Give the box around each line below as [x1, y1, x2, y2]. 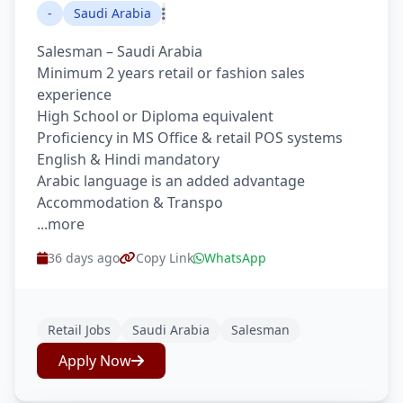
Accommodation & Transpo [37, 193, 223, 212]
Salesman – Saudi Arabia [37, 41, 202, 61]
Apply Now [58, 351, 131, 371]
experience [37, 85, 112, 104]
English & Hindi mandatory [37, 149, 219, 169]
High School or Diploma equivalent [37, 106, 273, 126]
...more [37, 214, 85, 234]
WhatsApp [204, 249, 266, 266]
